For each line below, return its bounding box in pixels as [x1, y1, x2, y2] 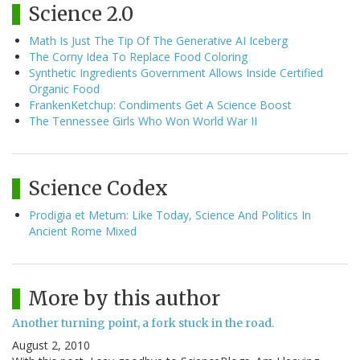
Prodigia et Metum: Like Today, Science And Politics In [29, 207, 311, 223]
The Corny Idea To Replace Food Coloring [29, 49, 247, 65]
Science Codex [28, 176, 168, 202]
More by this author [28, 286, 220, 312]
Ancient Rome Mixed [29, 223, 137, 239]
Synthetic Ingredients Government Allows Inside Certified [29, 65, 323, 81]
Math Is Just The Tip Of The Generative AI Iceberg [29, 33, 288, 49]
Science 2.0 [28, 2, 133, 27]
